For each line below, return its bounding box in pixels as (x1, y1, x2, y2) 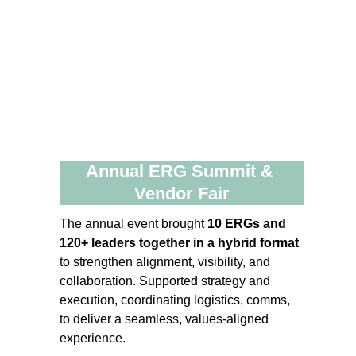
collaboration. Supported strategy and (60, 274, 274, 288)
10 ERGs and (207, 217, 290, 230)
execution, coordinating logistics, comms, (60, 293, 294, 307)
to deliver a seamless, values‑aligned (60, 312, 273, 326)
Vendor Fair (134, 184, 230, 203)
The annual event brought (60, 217, 208, 230)
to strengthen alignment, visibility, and (60, 255, 274, 269)
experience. (60, 331, 126, 345)
